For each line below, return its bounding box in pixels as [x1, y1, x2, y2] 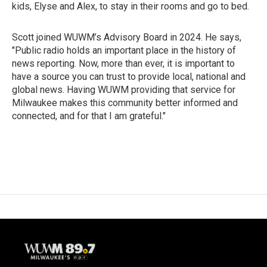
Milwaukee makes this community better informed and [12, 97, 238, 108]
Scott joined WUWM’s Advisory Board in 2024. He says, [12, 32, 241, 43]
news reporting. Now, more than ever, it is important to [12, 58, 235, 69]
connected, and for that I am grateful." [12, 110, 166, 122]
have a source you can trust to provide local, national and [12, 71, 246, 82]
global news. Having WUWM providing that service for [12, 84, 235, 95]
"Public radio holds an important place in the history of [12, 45, 236, 56]
